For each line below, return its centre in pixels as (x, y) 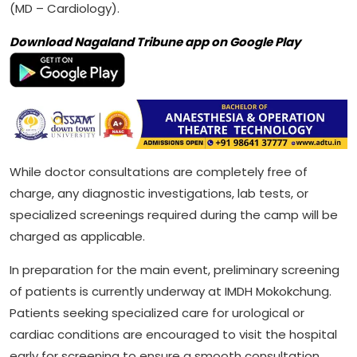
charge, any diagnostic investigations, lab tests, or (159, 194)
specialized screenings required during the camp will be (174, 215)
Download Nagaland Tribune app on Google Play (155, 41)
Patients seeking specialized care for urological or (157, 313)
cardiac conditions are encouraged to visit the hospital (173, 335)
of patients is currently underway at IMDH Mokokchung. (171, 292)
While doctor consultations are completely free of (159, 172)
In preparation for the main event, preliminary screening (175, 270)
